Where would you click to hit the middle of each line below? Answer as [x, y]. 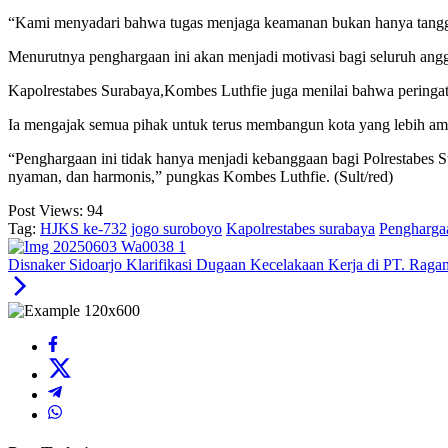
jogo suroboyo [176, 229]
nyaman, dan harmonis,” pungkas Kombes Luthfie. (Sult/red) [200, 177]
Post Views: [45, 211]
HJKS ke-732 [83, 229]
